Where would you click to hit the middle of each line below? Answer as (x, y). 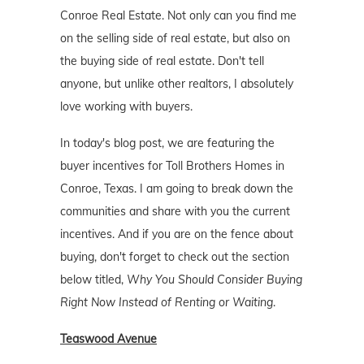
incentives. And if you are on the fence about (177, 234)
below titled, (93, 280)
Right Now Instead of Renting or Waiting (167, 303)
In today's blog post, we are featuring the (167, 143)
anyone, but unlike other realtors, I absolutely (177, 84)
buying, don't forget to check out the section (175, 257)
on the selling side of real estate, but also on (175, 39)
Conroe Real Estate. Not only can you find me (178, 16)
